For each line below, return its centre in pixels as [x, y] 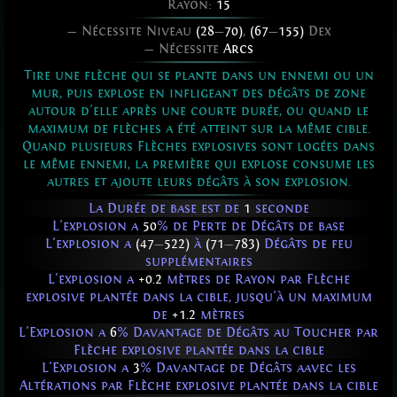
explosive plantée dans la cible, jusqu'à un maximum [198, 297]
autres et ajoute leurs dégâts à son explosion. [198, 182]
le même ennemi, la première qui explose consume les [198, 164]
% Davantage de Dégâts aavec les [248, 368]
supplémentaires [198, 262]
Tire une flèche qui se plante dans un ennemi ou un [198, 76]
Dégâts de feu [306, 244]
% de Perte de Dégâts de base [251, 226]
